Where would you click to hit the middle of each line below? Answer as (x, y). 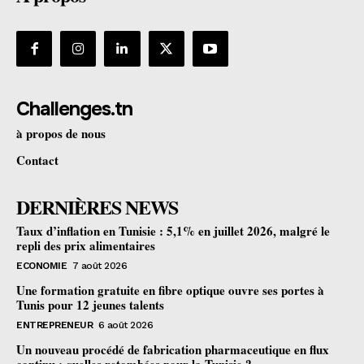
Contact (37, 160)
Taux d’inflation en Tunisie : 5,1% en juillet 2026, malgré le (173, 230)
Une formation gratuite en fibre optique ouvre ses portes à (170, 290)
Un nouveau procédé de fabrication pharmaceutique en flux (173, 349)
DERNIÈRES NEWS (97, 206)
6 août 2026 (125, 325)
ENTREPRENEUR (54, 325)
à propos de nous (61, 133)
